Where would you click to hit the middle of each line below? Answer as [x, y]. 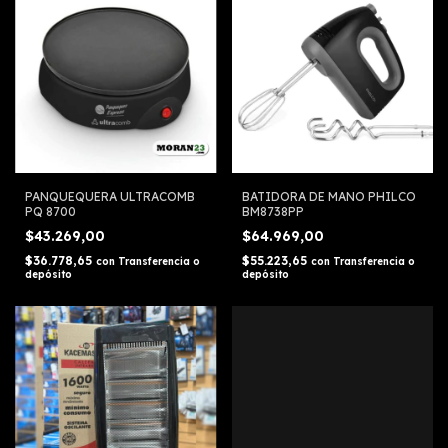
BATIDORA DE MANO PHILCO [328, 196]
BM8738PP [272, 211]
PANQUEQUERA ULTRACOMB [110, 196]
